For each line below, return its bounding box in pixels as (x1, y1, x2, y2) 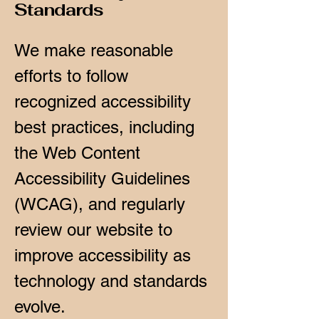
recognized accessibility (14, 91, 191, 111)
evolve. (14, 296, 66, 316)
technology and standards (14, 271, 207, 291)
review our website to (14, 219, 172, 239)
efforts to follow (14, 66, 128, 85)
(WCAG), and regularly (14, 194, 185, 214)
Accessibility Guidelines (14, 168, 190, 188)
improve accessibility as (14, 245, 191, 265)
